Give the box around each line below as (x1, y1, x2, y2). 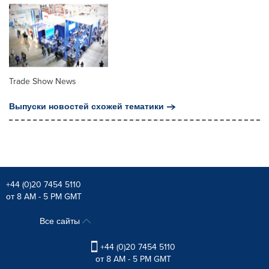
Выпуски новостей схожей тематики (9, 100, 164, 113)
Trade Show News (9, 74, 76, 88)
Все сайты (39, 214, 82, 228)
